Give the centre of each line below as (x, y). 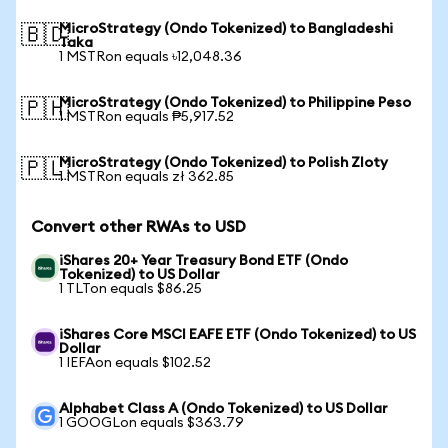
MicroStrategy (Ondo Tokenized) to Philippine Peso (235, 103)
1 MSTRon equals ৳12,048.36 (150, 57)
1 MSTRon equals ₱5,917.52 (146, 117)
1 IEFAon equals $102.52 (135, 363)
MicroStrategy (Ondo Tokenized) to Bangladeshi (226, 29)
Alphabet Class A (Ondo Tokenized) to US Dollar (223, 409)
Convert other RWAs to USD (138, 227)
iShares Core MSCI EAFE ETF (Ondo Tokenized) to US (237, 335)
